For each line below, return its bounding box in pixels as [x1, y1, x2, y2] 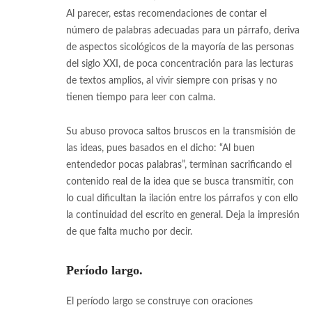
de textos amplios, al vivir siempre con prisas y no [66, 75, 277, 86]
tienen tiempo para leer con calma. [66, 92, 215, 102]
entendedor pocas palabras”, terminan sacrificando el [66, 159, 292, 170]
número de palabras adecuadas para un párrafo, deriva [66, 25, 299, 36]
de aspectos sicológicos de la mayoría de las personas [66, 42, 294, 52]
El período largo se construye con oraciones [66, 296, 253, 306]
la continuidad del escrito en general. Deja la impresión [66, 210, 299, 220]
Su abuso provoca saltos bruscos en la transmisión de [66, 126, 295, 136]
